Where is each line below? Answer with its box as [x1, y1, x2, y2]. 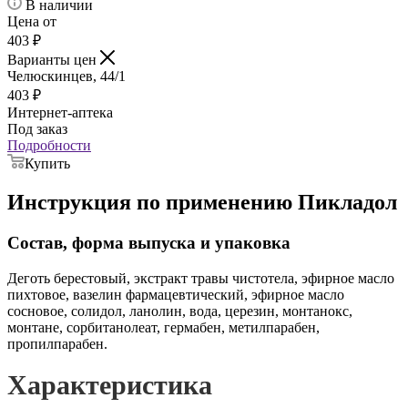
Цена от [7, 14, 56, 30]
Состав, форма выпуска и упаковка [7, 233, 291, 253]
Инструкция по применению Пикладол [7, 190, 397, 215]
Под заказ [7, 121, 67, 138]
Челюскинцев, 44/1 [7, 68, 126, 85]
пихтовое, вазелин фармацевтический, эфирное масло [7, 286, 344, 302]
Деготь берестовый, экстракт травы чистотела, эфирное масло [7, 270, 394, 286]
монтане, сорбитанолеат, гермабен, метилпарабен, [7, 319, 320, 335]
